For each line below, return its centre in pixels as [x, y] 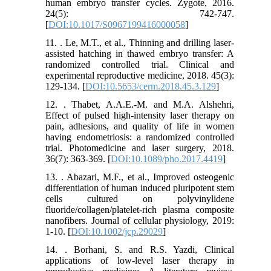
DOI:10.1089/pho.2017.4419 [167, 159]
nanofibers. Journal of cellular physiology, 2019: [140, 221]
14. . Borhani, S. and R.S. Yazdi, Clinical [140, 250]
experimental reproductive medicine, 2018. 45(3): [140, 76]
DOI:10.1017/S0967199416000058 [117, 25]
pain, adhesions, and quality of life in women [140, 126]
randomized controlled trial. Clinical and [140, 65]
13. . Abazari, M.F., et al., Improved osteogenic [140, 177]
